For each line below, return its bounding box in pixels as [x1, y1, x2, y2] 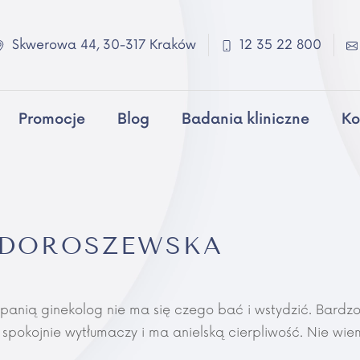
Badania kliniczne [182, 111, 309, 128]
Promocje [18, 111, 85, 128]
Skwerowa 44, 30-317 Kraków [12, 37, 196, 53]
